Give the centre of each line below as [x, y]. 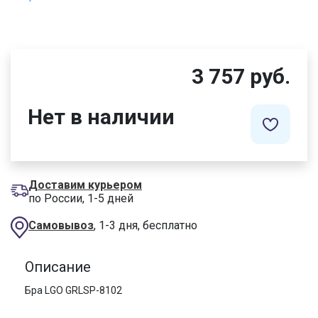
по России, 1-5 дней [81, 199]
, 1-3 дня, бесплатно [146, 226]
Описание [58, 267]
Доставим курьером [85, 185]
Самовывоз [61, 226]
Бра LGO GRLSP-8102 [73, 291]
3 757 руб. [241, 77]
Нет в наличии [101, 117]
